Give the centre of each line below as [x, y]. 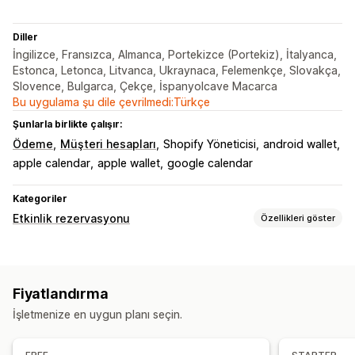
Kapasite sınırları [237, 326]
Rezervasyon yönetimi [70, 305]
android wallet [300, 144]
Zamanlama [44, 326]
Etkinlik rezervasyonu [71, 219]
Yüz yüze [38, 275]
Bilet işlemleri [51, 346]
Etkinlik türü [43, 254]
